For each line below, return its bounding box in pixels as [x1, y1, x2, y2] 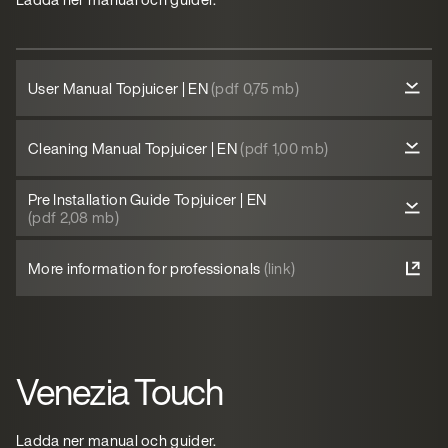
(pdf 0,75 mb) [211, 77, 300, 99]
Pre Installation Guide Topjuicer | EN [28, 188, 267, 210]
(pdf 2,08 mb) [28, 206, 119, 228]
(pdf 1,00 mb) [240, 137, 329, 159]
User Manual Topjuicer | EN [28, 77, 212, 99]
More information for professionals [28, 257, 264, 279]
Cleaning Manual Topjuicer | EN [28, 137, 241, 159]
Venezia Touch [16, 365, 223, 418]
